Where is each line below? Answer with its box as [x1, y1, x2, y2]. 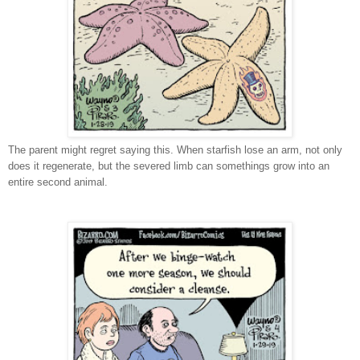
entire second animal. [8, 175, 108, 188]
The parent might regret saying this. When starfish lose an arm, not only [8, 143, 342, 156]
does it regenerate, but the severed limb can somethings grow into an [8, 159, 329, 172]
